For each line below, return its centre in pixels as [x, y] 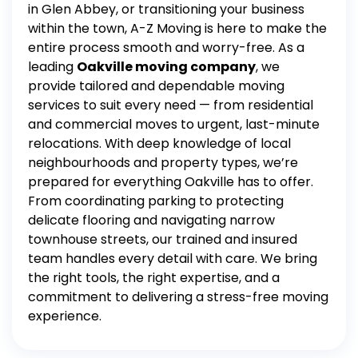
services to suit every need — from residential [171, 105]
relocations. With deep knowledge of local [159, 143]
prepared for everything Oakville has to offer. [171, 182]
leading [52, 67]
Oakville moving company [166, 67]
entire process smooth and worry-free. [151, 48]
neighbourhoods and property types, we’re [163, 163]
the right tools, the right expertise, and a [154, 278]
